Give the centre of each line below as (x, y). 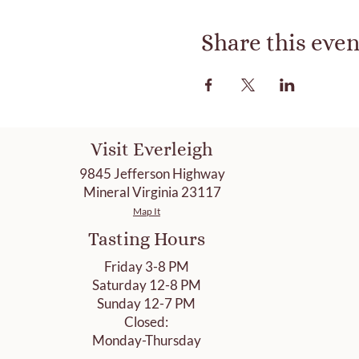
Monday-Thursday (146, 340)
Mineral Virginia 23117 (152, 192)
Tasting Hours (146, 238)
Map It (146, 211)
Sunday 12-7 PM (147, 303)
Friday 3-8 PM (146, 266)
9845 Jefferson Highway (152, 173)
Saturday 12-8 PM (146, 284)
